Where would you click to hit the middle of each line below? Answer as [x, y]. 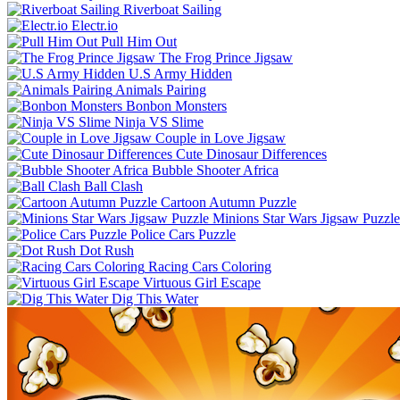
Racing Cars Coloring [210, 266]
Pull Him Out [139, 41]
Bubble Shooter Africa [215, 170]
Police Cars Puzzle [183, 234]
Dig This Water [155, 298]
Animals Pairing [161, 89]
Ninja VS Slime [159, 121]
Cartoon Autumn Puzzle [229, 202]
